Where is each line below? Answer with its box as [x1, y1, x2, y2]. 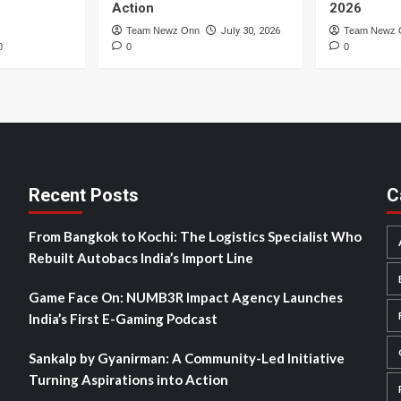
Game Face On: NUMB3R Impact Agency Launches [28, 288, 343, 305]
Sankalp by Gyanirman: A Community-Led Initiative [28, 349, 345, 366]
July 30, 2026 [220, 24, 280, 37]
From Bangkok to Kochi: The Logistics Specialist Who [28, 227, 362, 244]
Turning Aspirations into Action [28, 371, 228, 388]
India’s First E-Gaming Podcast [28, 310, 218, 327]
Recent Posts [28, 183, 139, 206]
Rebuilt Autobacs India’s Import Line [28, 249, 253, 266]
